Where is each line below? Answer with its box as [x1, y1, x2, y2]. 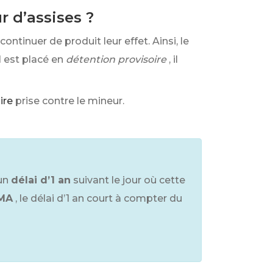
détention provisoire [66, 54, 166, 65]
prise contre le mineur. [15, 95, 124, 107]
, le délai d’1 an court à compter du [15, 193, 182, 204]
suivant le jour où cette [73, 174, 185, 186]
